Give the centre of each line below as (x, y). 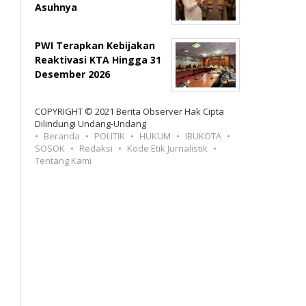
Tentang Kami (64, 161)
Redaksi (96, 148)
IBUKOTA (204, 136)
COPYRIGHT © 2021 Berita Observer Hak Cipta (130, 111)
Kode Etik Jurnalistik (168, 148)
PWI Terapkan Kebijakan (95, 45)
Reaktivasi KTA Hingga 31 (98, 60)
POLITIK (110, 136)
